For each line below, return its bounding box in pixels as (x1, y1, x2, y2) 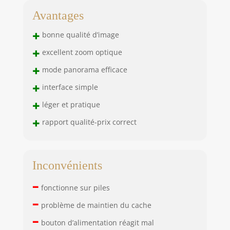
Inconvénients (32, 158, 102, 172)
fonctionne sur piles (39, 182, 110, 193)
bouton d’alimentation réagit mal (39, 217, 154, 227)
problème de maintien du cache (39, 200, 151, 210)
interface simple (40, 82, 98, 92)
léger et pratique (40, 99, 100, 109)
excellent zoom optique (40, 47, 122, 57)
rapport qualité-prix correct (40, 117, 137, 127)
